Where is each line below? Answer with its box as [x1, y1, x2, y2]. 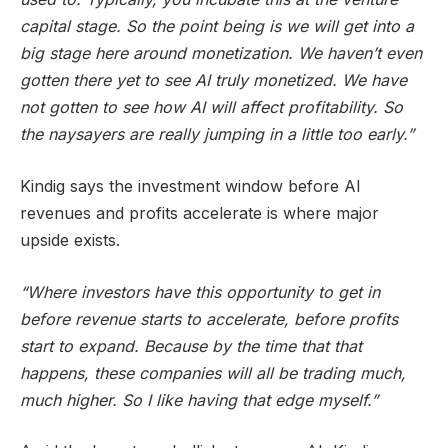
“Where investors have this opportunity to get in [20, 281, 380, 302]
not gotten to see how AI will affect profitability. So [20, 97, 403, 118]
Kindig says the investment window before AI [20, 175, 361, 196]
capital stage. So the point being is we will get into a [20, 16, 414, 37]
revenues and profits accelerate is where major [20, 202, 379, 223]
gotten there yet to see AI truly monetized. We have [20, 70, 407, 91]
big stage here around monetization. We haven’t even [20, 43, 422, 64]
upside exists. [20, 229, 120, 250]
